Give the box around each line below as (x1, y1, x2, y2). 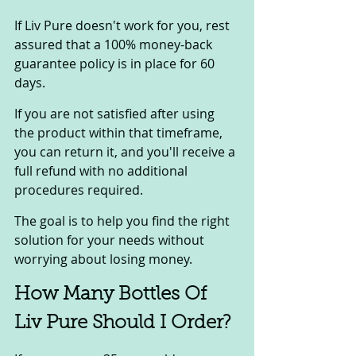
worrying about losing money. (14, 250, 192, 268)
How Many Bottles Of (14, 284, 211, 304)
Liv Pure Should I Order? (14, 313, 236, 333)
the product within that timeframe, (14, 123, 226, 141)
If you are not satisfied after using (14, 104, 218, 122)
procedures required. (14, 180, 146, 199)
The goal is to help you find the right (14, 211, 233, 230)
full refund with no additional (14, 161, 191, 180)
